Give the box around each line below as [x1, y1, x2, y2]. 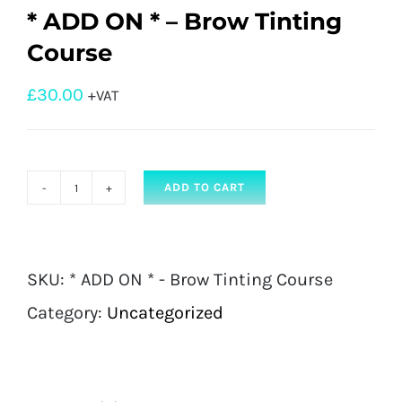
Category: [27, 302, 107, 324]
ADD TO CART [164, 180, 245, 195]
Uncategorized [107, 302, 223, 324]
